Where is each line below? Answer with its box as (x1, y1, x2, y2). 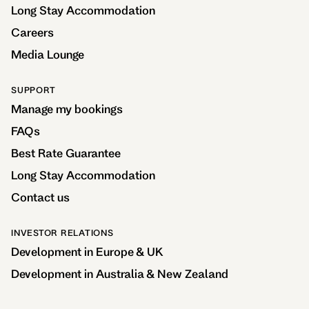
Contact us (11, 190, 70, 203)
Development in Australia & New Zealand (11, 267, 228, 280)
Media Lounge (11, 48, 84, 61)
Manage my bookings (11, 102, 123, 115)
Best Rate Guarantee (11, 146, 121, 159)
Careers (11, 26, 54, 39)
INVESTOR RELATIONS (11, 228, 114, 237)
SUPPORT (11, 85, 56, 94)
